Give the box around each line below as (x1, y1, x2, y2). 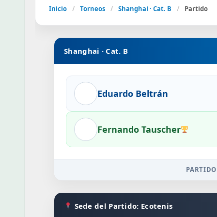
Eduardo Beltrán (97, 87, 169, 99)
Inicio (49, 4, 67, 13)
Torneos (80, 4, 105, 13)
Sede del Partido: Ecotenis (72, 201, 173, 211)
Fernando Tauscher (97, 123, 181, 135)
